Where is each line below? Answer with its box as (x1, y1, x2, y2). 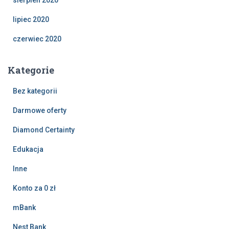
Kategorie (8, 64, 54, 76)
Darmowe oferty (13, 106, 66, 114)
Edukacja (13, 145, 43, 153)
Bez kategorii (13, 87, 57, 95)
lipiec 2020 (13, 15, 49, 24)
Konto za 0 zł (13, 184, 56, 192)
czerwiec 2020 (13, 35, 61, 43)
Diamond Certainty (13, 126, 75, 134)
